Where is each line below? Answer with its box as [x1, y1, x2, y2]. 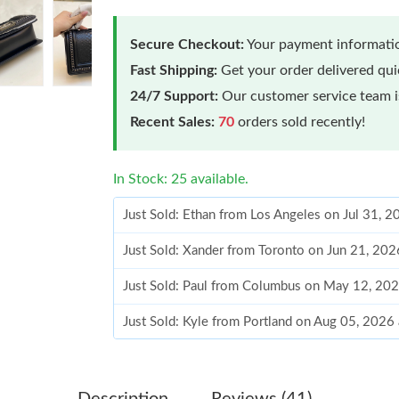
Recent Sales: [130, 114, 216, 129]
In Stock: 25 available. [113, 171, 249, 186]
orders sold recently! [234, 114, 366, 129]
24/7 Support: [130, 88, 219, 103]
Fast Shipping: [130, 62, 218, 77]
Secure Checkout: [130, 37, 245, 52]
